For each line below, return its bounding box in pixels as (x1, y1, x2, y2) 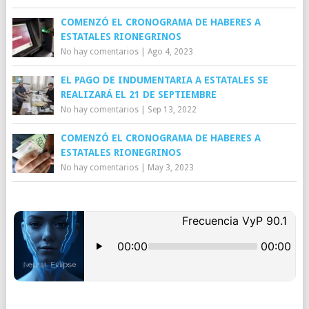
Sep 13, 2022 (147, 105, 197, 114)
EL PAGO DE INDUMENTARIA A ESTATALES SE (60, 74, 268, 86)
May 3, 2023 (147, 163, 194, 172)
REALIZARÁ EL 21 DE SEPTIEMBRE (60, 89, 217, 100)
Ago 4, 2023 (147, 47, 193, 57)
